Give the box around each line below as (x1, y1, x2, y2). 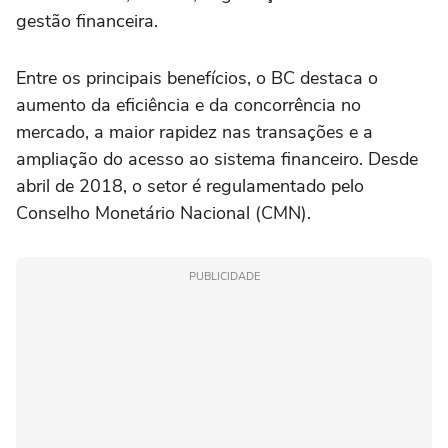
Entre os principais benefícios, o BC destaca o (16, 66, 378, 91)
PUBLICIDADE (188, 269, 260, 285)
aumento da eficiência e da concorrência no (16, 93, 361, 118)
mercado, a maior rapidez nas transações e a (16, 120, 373, 145)
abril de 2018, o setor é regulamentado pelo (16, 174, 364, 199)
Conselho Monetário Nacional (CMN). (16, 201, 311, 226)
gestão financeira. (16, 9, 158, 34)
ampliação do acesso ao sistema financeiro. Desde (16, 147, 418, 172)
